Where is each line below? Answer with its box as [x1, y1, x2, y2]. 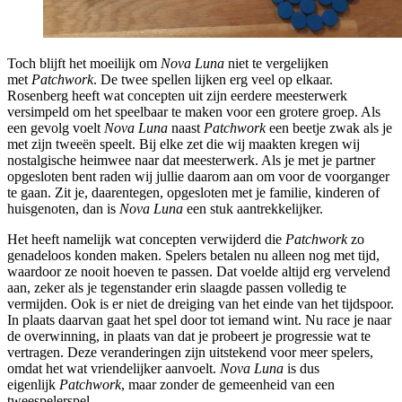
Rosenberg [7, 88, 68, 104]
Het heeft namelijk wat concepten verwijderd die [7, 232, 285, 248]
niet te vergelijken [224, 56, 328, 72]
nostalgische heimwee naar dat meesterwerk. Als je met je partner [7, 153, 375, 169]
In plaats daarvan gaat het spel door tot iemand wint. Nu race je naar [7, 312, 391, 328]
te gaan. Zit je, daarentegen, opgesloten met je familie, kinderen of [7, 185, 380, 201]
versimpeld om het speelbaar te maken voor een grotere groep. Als [7, 104, 380, 120]
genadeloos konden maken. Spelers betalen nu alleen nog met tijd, [7, 248, 380, 264]
